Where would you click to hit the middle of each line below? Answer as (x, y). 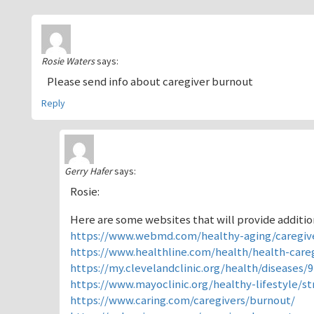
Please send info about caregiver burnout (150, 82)
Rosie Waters (68, 61)
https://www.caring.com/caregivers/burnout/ (183, 300)
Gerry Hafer (88, 171)
